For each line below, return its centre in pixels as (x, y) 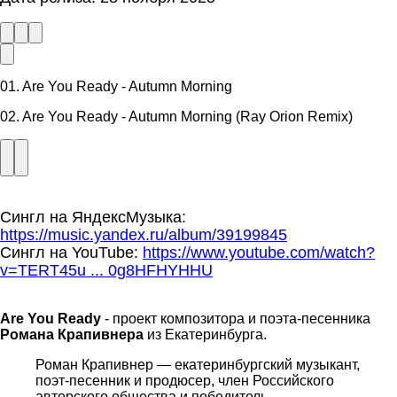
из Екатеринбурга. (205, 334)
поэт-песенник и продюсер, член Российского (185, 380)
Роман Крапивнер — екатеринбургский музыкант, (198, 364)
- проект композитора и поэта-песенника (236, 318)
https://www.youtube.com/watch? (259, 252)
